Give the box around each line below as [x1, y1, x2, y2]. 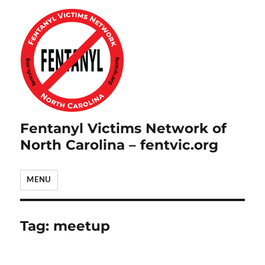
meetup [53, 218, 111, 234]
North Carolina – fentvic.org [20, 137, 219, 153]
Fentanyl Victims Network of [20, 120, 227, 137]
